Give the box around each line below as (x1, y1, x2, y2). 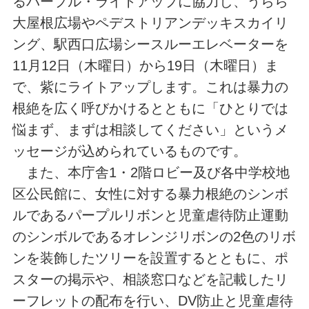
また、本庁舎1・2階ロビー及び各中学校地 (12, 164, 290, 180)
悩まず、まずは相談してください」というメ (12, 121, 288, 137)
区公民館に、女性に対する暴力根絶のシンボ (12, 186, 288, 201)
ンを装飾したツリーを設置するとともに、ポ (12, 250, 288, 266)
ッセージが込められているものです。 (12, 143, 247, 159)
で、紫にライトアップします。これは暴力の (12, 79, 288, 94)
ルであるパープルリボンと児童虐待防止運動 (12, 207, 288, 223)
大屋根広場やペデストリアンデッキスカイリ (12, 14, 288, 30)
